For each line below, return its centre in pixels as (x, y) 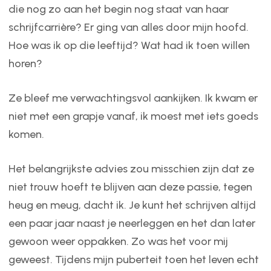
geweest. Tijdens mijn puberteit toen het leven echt (133, 259)
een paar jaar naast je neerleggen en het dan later (132, 223)
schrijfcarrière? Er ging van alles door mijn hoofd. (128, 27)
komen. (26, 134)
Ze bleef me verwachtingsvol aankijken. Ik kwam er (133, 98)
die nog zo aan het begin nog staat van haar (118, 9)
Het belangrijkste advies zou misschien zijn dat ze (131, 168)
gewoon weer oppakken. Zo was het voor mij (118, 241)
